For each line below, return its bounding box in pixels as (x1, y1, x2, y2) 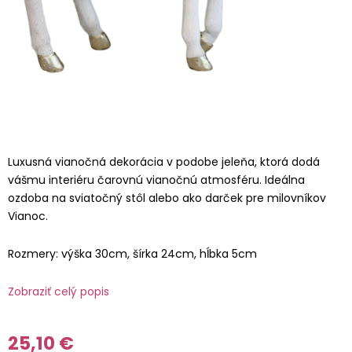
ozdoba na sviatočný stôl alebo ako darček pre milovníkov (8, 190, 326, 206)
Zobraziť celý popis (8, 284, 109, 299)
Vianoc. (8, 208, 48, 224)
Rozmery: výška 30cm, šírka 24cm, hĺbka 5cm (8, 246, 257, 262)
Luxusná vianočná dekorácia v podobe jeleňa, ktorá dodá (8, 154, 320, 170)
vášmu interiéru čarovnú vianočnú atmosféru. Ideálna (8, 172, 305, 188)
